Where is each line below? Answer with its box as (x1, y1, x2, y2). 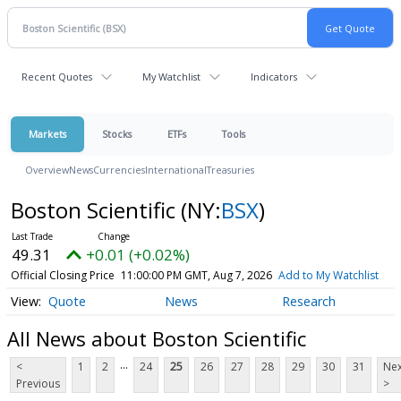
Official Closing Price (10, 268, 115, 283)
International (145, 163, 207, 176)
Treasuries (207, 163, 254, 176)
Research (281, 293, 336, 311)
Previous (16, 376, 60, 392)
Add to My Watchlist (277, 268, 379, 283)
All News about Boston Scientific (7, 324, 306, 352)
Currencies (93, 163, 145, 176)
